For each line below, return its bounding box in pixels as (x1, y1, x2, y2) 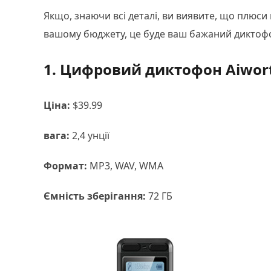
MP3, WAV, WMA (87, 159, 163, 172)
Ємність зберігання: (44, 189, 146, 203)
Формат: (44, 159, 87, 172)
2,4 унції (70, 129, 109, 142)
